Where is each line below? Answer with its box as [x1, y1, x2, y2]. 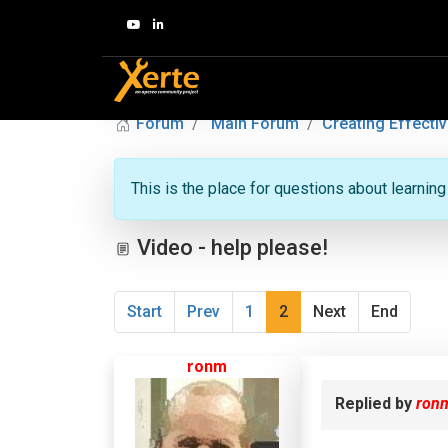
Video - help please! [132, 235, 328, 260]
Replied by [335, 394, 416, 413]
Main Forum [211, 114, 299, 133]
